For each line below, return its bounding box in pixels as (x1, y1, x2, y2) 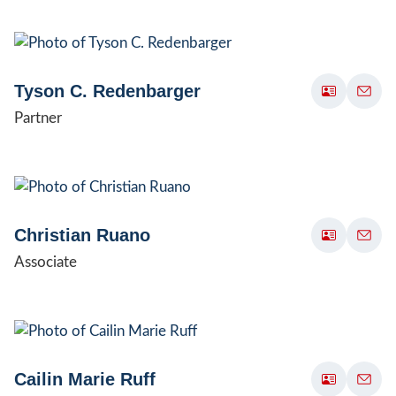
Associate (14, 254, 77, 270)
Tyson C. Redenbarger (14, 80, 201, 101)
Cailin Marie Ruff (14, 369, 156, 389)
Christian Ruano (14, 225, 150, 245)
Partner (14, 110, 62, 126)
